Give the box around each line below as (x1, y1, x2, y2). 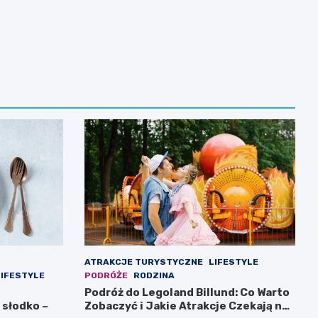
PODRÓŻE (84, 270, 128, 281)
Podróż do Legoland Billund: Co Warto (84, 286, 290, 300)
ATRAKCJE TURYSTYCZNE (84, 257, 203, 268)
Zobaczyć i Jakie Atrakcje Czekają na (84, 300, 288, 313)
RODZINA (133, 270, 175, 281)
